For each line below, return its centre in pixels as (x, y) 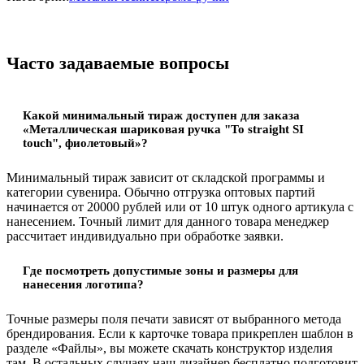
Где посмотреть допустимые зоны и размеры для (160, 270)
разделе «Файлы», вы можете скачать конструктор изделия (169, 348)
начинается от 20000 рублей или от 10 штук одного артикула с (180, 206)
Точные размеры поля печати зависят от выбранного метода (174, 318)
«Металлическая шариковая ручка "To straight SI (163, 129)
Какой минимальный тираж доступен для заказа (161, 115)
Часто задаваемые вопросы (118, 63)
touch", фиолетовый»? (85, 143)
